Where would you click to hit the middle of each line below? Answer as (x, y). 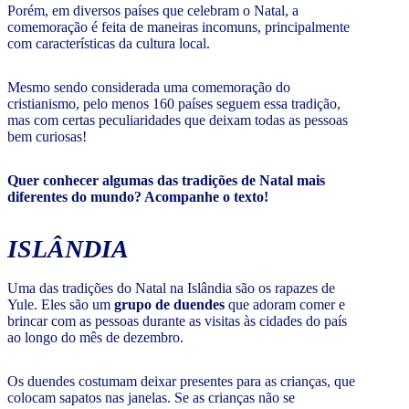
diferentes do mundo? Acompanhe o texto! (138, 197)
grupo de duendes (171, 305)
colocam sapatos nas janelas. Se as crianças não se (151, 398)
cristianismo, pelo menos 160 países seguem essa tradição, (174, 104)
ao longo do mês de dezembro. (95, 338)
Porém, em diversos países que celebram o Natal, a (153, 11)
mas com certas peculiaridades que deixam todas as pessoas (178, 121)
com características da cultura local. (109, 44)
